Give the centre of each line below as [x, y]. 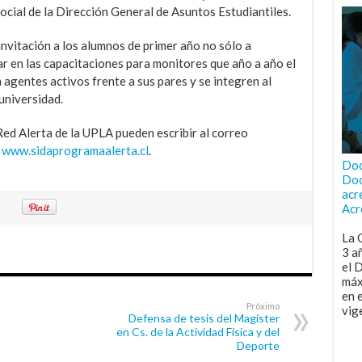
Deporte [258, 345]
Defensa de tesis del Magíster [204, 318]
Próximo [263, 305]
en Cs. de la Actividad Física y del [198, 331]
